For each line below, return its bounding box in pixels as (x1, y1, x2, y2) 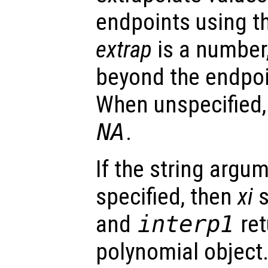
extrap (96, 36, 152, 64)
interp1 (138, 211, 234, 238)
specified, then (96, 183, 237, 211)
